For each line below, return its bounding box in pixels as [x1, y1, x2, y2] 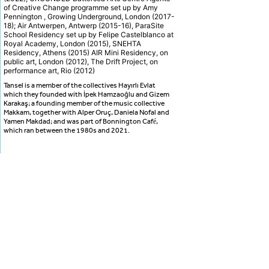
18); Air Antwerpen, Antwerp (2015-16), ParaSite [4, 21, 164, 30]
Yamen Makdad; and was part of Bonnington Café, [4, 118, 158, 125]
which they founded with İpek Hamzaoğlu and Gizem [4, 91, 169, 98]
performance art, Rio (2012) [4, 66, 95, 75]
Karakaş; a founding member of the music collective [4, 100, 165, 107]
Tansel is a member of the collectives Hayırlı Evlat [4, 82, 156, 89]
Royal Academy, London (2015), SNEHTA [4, 39, 141, 48]
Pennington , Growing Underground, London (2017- [4, 12, 175, 21]
